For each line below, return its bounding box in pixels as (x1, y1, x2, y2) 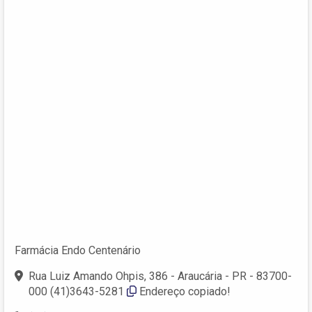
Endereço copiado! (139, 284, 231, 298)
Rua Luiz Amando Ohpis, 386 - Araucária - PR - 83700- (29, 269, 292, 283)
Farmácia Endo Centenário (15, 243, 141, 257)
